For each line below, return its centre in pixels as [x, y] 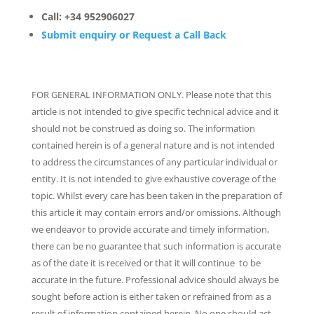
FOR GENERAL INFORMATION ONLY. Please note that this [151, 95]
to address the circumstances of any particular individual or [154, 162]
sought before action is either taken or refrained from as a [151, 296]
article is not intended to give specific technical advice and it [155, 111]
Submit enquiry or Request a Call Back [134, 35]
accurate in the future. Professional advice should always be [155, 280]
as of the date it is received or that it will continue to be [146, 263]
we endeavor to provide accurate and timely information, [150, 229]
